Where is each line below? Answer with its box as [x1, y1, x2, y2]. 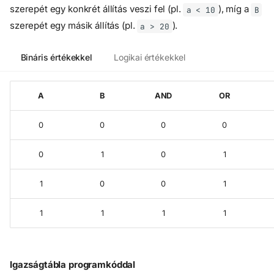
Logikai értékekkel [113, 52, 186, 63]
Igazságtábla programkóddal [10, 258, 136, 270]
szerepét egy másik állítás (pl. [10, 20, 138, 32]
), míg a [218, 3, 251, 15]
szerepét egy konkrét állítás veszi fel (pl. [10, 3, 183, 15]
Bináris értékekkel [20, 52, 92, 63]
